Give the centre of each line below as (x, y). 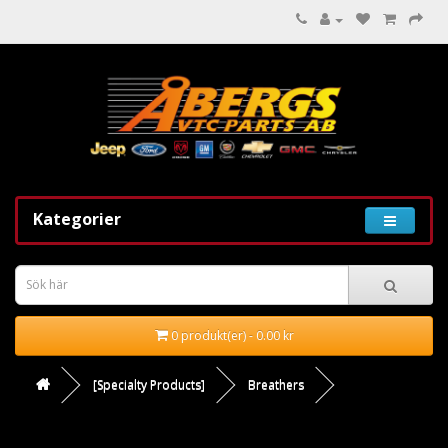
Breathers (276, 384)
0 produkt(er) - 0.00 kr (232, 335)
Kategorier (77, 218)
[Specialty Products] (149, 384)
